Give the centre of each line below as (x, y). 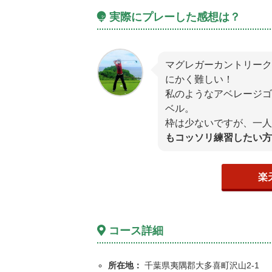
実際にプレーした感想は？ (173, 17)
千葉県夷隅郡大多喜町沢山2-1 (200, 266)
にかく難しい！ (199, 80)
